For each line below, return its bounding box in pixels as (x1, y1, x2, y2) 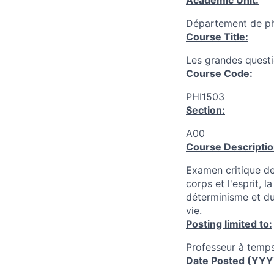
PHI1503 (186, 91, 224, 103)
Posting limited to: (186, 218, 272, 230)
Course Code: (186, 67, 253, 80)
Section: (186, 104, 225, 116)
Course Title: (186, 31, 248, 43)
